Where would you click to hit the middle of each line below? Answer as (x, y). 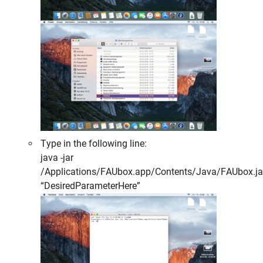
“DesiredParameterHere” (91, 186)
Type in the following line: (94, 143)
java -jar (57, 157)
